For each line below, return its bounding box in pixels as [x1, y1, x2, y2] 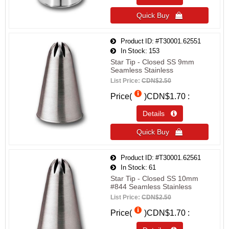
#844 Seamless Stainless [110, 183, 192, 190]
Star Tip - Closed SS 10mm [110, 175, 198, 182]
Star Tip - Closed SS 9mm [110, 58, 194, 65]
